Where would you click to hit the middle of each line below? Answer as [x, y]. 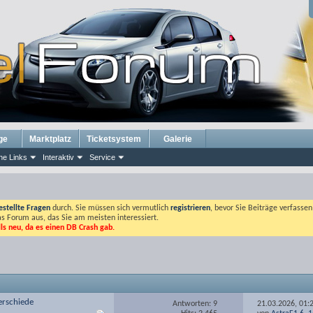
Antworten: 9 [195, 304]
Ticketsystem [114, 139]
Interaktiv [58, 157]
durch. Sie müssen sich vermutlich [110, 208]
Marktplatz [50, 139]
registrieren [190, 208]
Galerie [177, 139]
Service [102, 157]
